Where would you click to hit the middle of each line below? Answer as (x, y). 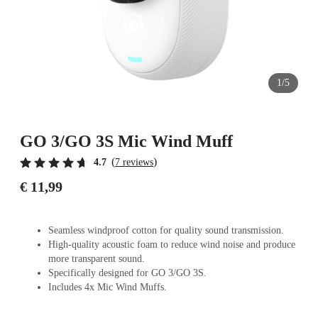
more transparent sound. (97, 259)
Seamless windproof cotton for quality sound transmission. (166, 230)
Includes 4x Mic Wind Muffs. (108, 287)
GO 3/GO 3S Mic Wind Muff (126, 141)
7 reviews (134, 162)
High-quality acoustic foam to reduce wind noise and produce (172, 245)
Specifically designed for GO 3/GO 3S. (127, 273)
